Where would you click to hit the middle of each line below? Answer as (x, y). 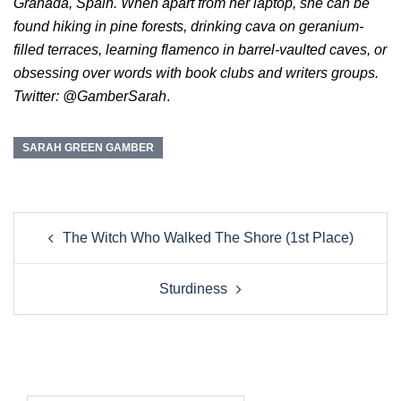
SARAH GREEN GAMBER (88, 148)
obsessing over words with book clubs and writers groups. (196, 73)
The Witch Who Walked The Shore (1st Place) (208, 238)
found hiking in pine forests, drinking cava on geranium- (188, 27)
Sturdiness (193, 289)
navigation (79, 249)
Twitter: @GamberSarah (90, 97)
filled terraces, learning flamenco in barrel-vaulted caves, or (200, 50)
